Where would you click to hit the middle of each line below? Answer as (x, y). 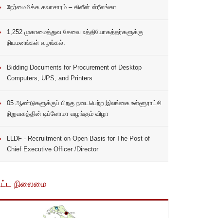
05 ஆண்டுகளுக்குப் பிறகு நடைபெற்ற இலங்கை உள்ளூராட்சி (84, 103)
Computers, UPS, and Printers (49, 78)
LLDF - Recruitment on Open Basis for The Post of (78, 139)
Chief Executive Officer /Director (52, 149)
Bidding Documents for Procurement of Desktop (74, 68)
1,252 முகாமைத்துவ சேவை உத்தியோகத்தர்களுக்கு (75, 32)
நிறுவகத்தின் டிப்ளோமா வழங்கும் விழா (57, 114)
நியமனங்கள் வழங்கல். (36, 43)
